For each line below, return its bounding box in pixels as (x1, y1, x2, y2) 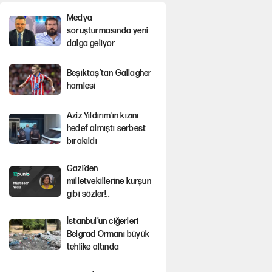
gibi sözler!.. (66, 189, 109, 199)
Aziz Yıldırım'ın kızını (66, 110, 139, 121)
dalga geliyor (66, 38, 115, 49)
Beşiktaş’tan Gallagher (66, 68, 152, 78)
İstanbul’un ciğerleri (66, 216, 139, 226)
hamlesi (66, 81, 96, 91)
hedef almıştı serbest (66, 123, 146, 134)
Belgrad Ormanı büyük (66, 229, 149, 239)
